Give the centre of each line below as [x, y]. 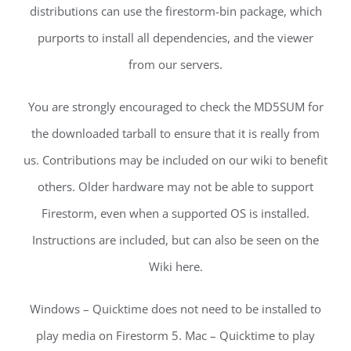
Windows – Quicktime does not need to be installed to [175, 308]
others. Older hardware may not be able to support [175, 186]
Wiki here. [175, 266]
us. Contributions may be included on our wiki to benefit [175, 159]
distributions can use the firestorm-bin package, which [175, 11]
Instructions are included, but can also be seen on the [175, 239]
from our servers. [175, 64]
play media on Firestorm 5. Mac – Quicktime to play [175, 335]
